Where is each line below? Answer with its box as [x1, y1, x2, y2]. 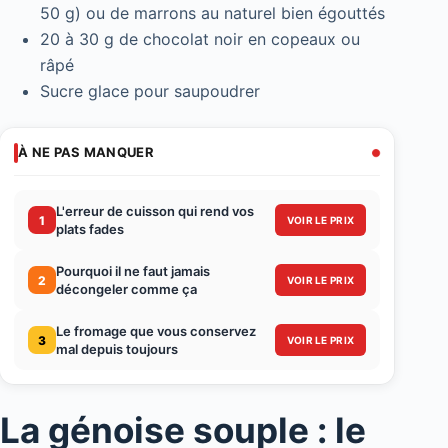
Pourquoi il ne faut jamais [56, 263, 210, 280]
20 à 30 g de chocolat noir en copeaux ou [40, 29, 360, 50]
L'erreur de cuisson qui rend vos [56, 203, 254, 220]
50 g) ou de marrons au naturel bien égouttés [40, 3, 385, 24]
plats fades [56, 221, 124, 238]
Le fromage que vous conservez [56, 323, 256, 340]
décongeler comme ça [56, 281, 197, 298]
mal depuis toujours [56, 341, 178, 358]
